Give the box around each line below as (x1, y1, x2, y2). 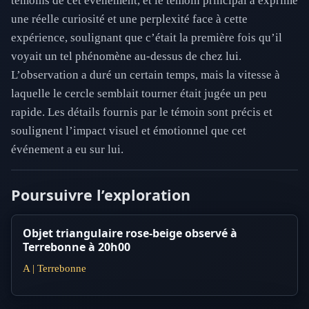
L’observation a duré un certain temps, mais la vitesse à (11, 68, 280, 82)
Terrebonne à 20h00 (23, 239, 130, 255)
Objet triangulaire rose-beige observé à (23, 226, 237, 241)
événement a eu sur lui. (11, 143, 123, 157)
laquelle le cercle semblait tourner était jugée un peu (11, 87, 267, 101)
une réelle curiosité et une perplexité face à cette (11, 12, 248, 26)
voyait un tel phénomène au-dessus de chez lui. (11, 50, 241, 63)
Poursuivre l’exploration (11, 185, 190, 206)
